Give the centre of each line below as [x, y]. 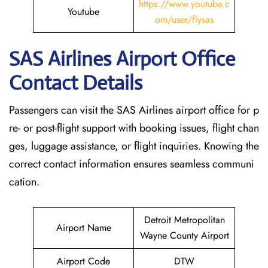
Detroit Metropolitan [184, 220]
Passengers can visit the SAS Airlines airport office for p [134, 110]
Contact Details [76, 83]
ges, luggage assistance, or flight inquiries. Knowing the [134, 146]
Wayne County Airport [184, 235]
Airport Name [83, 228]
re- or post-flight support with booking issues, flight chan [134, 128]
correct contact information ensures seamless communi [132, 164]
